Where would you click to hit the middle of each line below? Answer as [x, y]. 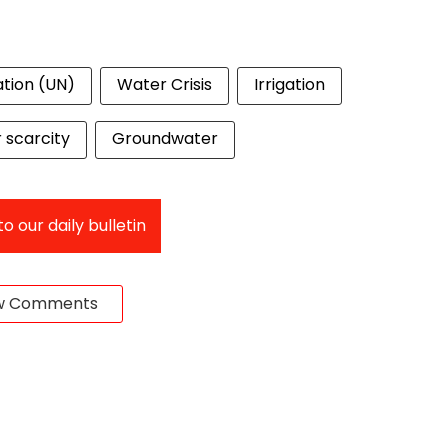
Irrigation [289, 84]
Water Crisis [164, 84]
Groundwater [165, 138]
